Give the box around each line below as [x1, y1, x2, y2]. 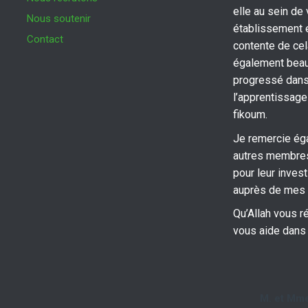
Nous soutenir [27, 12, 91, 25]
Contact [27, 33, 63, 46]
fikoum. [233, 108, 267, 122]
